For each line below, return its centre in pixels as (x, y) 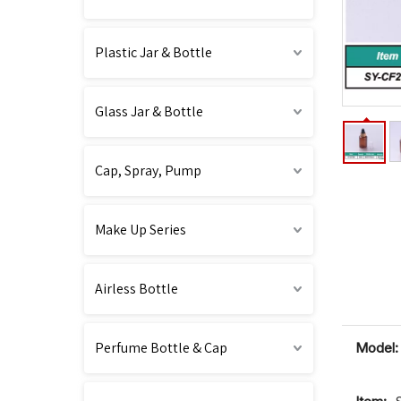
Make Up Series (141, 230)
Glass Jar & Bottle (149, 111)
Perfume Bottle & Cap (161, 348)
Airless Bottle (137, 289)
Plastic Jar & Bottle (154, 52)
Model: (377, 348)
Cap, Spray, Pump (148, 171)
